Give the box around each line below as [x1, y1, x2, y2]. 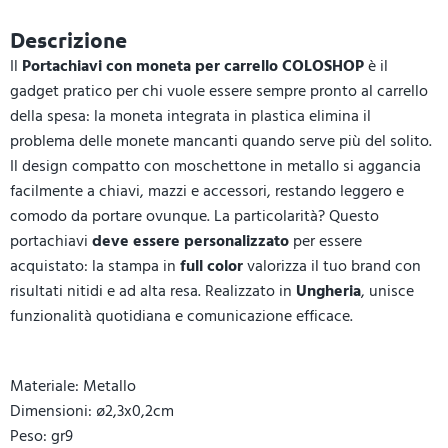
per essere [289, 228, 362, 254]
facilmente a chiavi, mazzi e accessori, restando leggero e [10, 178, 404, 204]
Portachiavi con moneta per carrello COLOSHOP [22, 53, 364, 79]
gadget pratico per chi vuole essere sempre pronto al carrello [10, 78, 428, 104]
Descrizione [10, 26, 127, 53]
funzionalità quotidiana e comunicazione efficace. [10, 303, 353, 329]
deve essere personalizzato [92, 228, 289, 254]
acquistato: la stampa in [10, 253, 180, 279]
